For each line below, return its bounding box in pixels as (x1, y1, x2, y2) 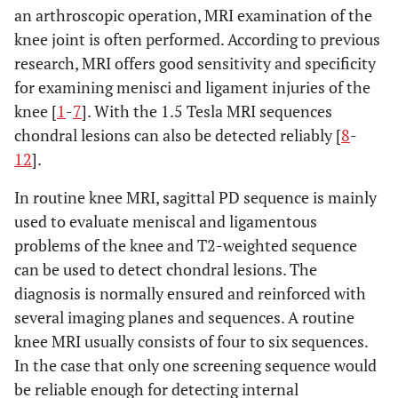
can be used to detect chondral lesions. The (14, 259, 317, 280)
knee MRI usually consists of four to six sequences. (14, 330, 368, 352)
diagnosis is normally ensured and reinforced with (14, 283, 366, 304)
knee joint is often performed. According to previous (14, 28, 380, 50)
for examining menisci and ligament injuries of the (14, 76, 370, 98)
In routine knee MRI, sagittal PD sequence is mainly (14, 187, 377, 208)
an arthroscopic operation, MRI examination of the (14, 4, 372, 26)
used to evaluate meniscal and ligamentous (14, 211, 317, 232)
